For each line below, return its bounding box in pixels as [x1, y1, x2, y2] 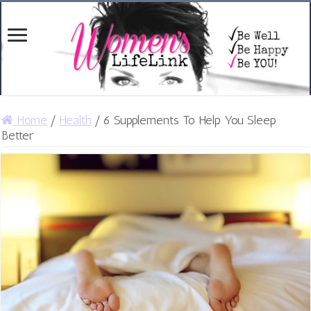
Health [59, 112, 92, 128]
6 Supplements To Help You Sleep [103, 112, 277, 128]
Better [1, 127, 34, 143]
